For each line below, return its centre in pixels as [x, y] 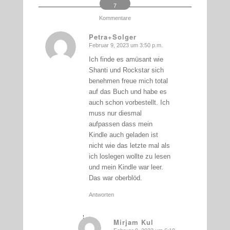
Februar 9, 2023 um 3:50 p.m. [126, 45]
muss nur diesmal [115, 113]
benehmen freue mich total [128, 81]
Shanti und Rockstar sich [126, 70]
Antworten [101, 194]
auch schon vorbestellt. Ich [129, 102]
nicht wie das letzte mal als [129, 145]
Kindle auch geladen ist [123, 135]
